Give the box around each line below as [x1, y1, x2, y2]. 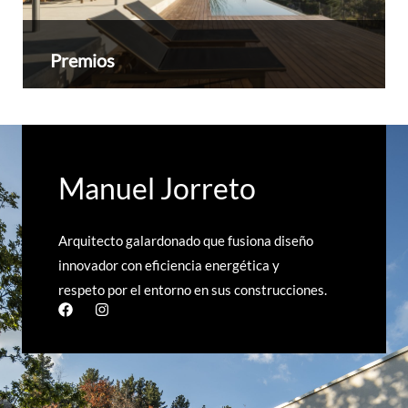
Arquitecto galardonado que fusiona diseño [58, 233, 313, 250]
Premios [50, 49, 115, 72]
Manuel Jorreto [58, 170, 256, 207]
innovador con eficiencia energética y [58, 258, 280, 274]
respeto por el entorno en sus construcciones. [58, 282, 327, 299]
